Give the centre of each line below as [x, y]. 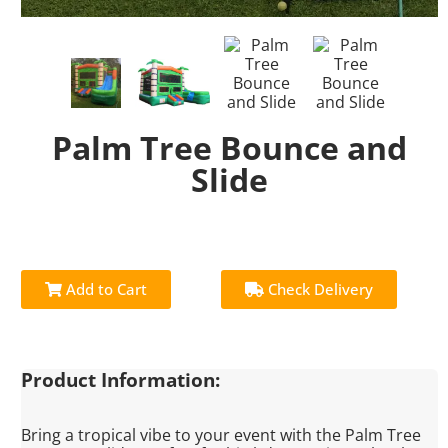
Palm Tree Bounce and [230, 148]
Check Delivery [319, 289]
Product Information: [121, 380]
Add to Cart [105, 289]
